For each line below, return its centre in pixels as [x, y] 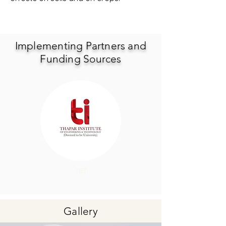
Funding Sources [81, 59]
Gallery [81, 211]
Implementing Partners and [81, 46]
